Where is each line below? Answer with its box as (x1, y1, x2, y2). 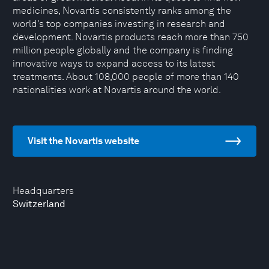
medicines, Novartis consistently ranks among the (13, 5, 231, 16)
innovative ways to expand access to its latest (13, 58, 215, 69)
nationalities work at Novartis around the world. (13, 84, 221, 95)
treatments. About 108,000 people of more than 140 (13, 71, 239, 82)
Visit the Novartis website (28, 135, 139, 147)
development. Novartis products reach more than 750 (13, 31, 249, 43)
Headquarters (13, 185, 74, 196)
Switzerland (13, 198, 65, 210)
